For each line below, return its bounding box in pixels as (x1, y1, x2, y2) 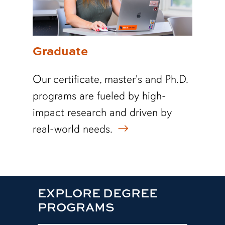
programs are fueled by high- (32, 88, 166, 102)
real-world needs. (32, 122, 113, 136)
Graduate (32, 42, 88, 59)
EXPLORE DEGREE (37, 184, 158, 201)
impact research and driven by (32, 105, 172, 119)
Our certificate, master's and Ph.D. (32, 72, 188, 86)
